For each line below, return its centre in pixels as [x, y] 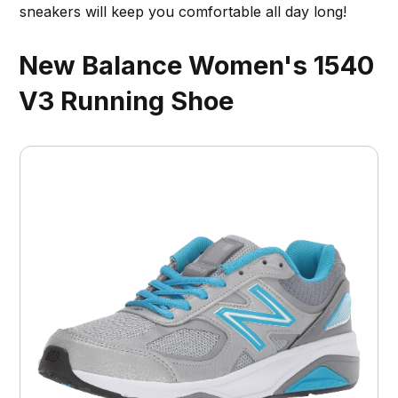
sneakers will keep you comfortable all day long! [183, 11]
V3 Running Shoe [127, 100]
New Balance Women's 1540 [197, 65]
